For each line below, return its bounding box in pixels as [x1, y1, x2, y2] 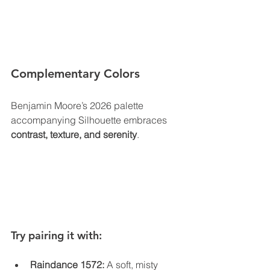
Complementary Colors [11, 66, 140, 81]
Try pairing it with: [11, 228, 102, 242]
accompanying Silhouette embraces [11, 114, 169, 127]
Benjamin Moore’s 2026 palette [11, 99, 146, 112]
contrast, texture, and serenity [11, 128, 137, 141]
